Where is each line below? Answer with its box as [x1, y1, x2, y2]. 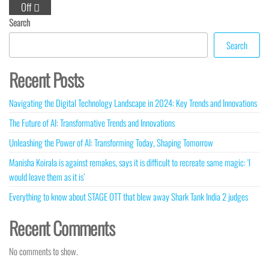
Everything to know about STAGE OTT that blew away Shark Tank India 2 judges [9, 190, 248, 203]
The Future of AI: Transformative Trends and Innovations [9, 116, 175, 129]
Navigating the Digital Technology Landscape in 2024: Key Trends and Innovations [9, 96, 257, 109]
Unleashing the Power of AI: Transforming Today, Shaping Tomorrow [9, 136, 213, 149]
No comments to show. [9, 244, 78, 258]
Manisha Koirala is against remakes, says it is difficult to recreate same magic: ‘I [9, 156, 250, 169]
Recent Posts [9, 66, 84, 93]
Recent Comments [9, 214, 115, 241]
